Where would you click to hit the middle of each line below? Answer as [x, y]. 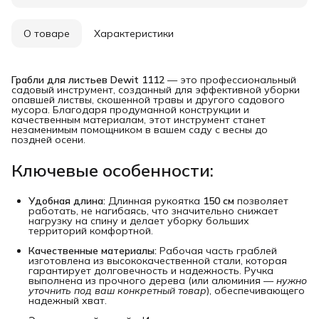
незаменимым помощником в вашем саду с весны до [140, 129]
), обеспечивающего [256, 290]
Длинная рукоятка [154, 200]
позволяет [261, 200]
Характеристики [134, 33]
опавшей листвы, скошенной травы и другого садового [148, 99]
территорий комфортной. [91, 230]
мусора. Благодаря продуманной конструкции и [130, 109]
